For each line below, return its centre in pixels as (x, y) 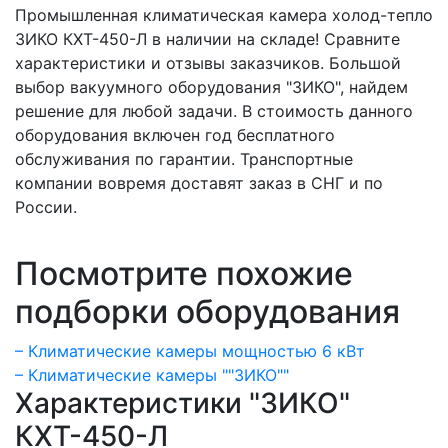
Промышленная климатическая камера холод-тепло (224, 14)
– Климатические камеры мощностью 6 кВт (190, 350)
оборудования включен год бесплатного (175, 134)
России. (46, 206)
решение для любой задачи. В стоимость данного (214, 110)
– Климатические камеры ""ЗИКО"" (152, 374)
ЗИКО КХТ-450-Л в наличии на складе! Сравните (207, 38)
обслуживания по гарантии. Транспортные (184, 158)
